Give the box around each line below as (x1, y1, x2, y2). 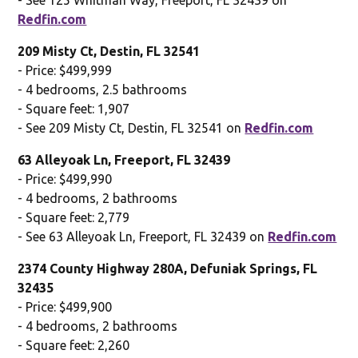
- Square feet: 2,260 (18, 337, 130, 352)
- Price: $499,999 (18, 62, 113, 78)
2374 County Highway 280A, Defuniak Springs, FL (18, 261, 318, 276)
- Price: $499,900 (18, 299, 113, 314)
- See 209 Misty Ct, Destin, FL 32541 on (18, 120, 245, 135)
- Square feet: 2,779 (18, 209, 130, 225)
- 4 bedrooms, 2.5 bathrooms (18, 82, 188, 97)
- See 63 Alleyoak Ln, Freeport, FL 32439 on (18, 229, 268, 244)
